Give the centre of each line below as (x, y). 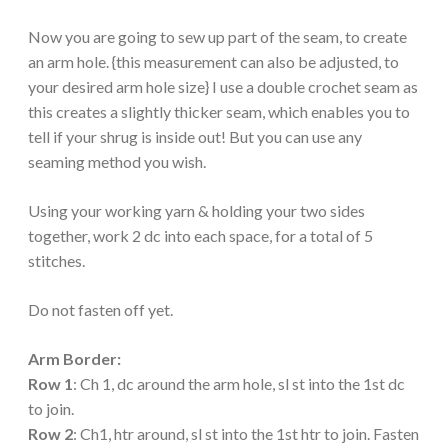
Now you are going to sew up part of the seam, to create (217, 36)
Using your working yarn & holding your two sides (196, 210)
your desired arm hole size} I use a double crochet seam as (223, 86)
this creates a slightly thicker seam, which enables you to (219, 111)
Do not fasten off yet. (100, 309)
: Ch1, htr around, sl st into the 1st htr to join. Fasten (246, 433)
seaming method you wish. (117, 161)
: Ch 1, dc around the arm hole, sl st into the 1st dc (239, 383)
